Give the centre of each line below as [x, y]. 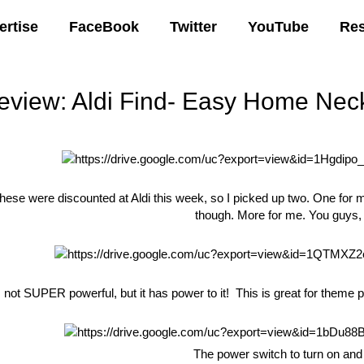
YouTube [278, 26]
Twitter [193, 26]
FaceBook [104, 26]
